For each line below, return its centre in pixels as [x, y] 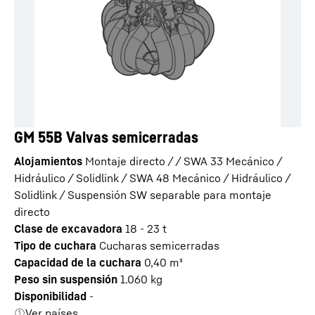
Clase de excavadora [68, 229]
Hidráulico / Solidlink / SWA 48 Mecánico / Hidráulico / [152, 178]
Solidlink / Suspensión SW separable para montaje [143, 195]
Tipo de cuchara [55, 245]
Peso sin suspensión [66, 279]
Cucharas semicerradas [159, 245]
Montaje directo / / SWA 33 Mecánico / [184, 161]
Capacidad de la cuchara [78, 262]
